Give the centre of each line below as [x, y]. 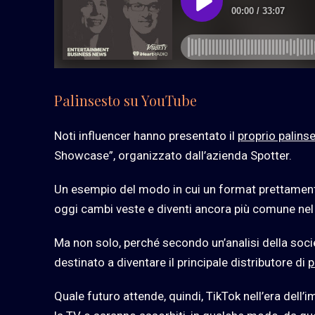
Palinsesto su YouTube [126, 101]
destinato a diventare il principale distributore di [181, 263]
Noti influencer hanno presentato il [146, 136]
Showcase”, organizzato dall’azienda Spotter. [173, 156]
